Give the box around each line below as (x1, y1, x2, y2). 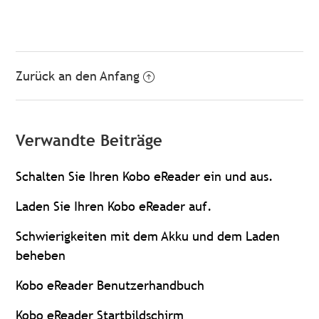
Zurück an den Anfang (16, 68, 140, 84)
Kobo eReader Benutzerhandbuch (16, 277, 205, 293)
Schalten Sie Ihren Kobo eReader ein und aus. (16, 168, 274, 184)
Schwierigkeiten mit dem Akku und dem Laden (16, 228, 281, 244)
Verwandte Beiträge (16, 131, 163, 150)
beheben (16, 247, 66, 263)
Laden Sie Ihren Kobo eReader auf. (16, 198, 213, 214)
